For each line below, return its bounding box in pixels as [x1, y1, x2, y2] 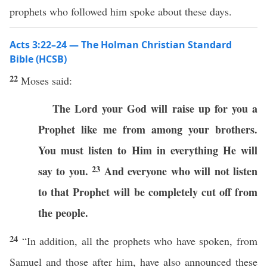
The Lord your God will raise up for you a [52, 101, 257, 116]
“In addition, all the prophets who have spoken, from [21, 234, 258, 248]
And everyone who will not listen [104, 163, 258, 179]
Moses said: [21, 73, 72, 88]
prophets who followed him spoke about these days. [10, 4, 232, 18]
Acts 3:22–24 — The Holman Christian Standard [10, 38, 232, 51]
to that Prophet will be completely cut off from [38, 184, 257, 200]
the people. [38, 205, 88, 221]
